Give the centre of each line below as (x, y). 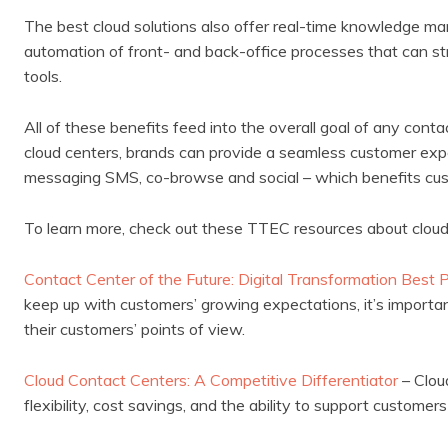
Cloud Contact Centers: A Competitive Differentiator (211, 379)
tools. (43, 75)
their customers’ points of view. (134, 328)
